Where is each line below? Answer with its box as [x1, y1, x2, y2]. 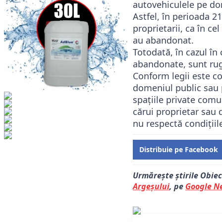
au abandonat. [133, 34, 194, 46]
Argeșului [133, 181, 169, 192]
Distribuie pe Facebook [139, 145, 219, 155]
